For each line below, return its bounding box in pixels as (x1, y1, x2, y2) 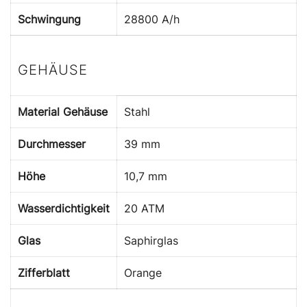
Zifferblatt (18, 265, 70, 280)
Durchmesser (18, 136, 86, 151)
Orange (124, 265, 162, 280)
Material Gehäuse (18, 104, 108, 119)
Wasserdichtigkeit (18, 201, 110, 215)
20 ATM (124, 201, 164, 215)
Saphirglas (124, 233, 178, 247)
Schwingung (18, 12, 81, 26)
